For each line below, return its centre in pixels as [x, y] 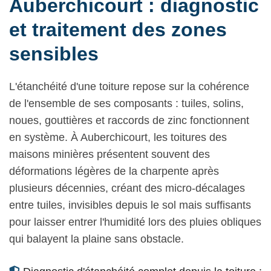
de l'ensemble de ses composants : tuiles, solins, [126, 104]
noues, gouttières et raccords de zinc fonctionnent [129, 121]
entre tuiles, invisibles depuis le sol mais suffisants [130, 205]
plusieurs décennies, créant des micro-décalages [127, 188]
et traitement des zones [118, 30]
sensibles [54, 54]
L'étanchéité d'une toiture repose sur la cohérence [129, 87]
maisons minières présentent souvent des [109, 155]
